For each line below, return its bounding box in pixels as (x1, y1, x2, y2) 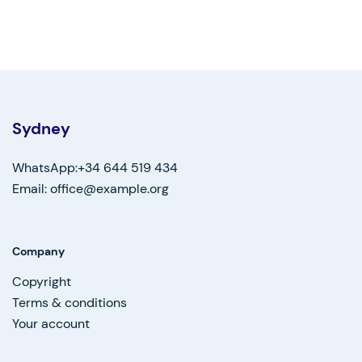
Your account (12, 315, 90, 333)
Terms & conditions (12, 294, 127, 312)
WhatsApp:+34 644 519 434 (12, 159, 178, 177)
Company (12, 244, 65, 259)
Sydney (12, 118, 70, 140)
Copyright (12, 273, 71, 291)
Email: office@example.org (12, 180, 169, 198)
